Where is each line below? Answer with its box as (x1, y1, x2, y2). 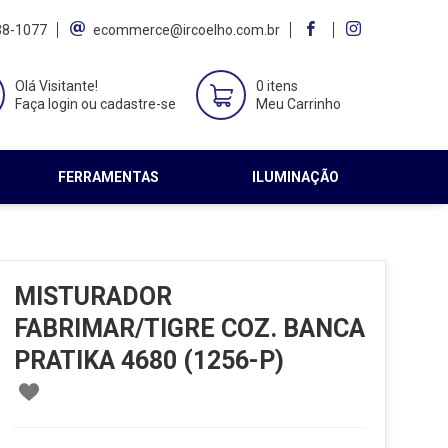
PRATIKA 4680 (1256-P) (13, 346, 284, 375)
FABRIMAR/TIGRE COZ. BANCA (13, 314, 365, 343)
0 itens (256, 78, 298, 95)
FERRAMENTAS (58, 169, 160, 186)
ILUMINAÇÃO (252, 169, 340, 186)
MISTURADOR (13, 282, 172, 311)
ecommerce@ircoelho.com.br (93, 22, 280, 38)
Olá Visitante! (15, 78, 98, 95)
